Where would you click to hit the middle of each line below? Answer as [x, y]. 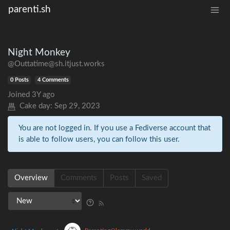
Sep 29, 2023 [77, 106]
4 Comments [53, 80]
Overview [31, 178]
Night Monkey [39, 53]
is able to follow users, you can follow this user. [99, 140]
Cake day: [36, 106]
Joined [19, 95]
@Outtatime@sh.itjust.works [56, 64]
